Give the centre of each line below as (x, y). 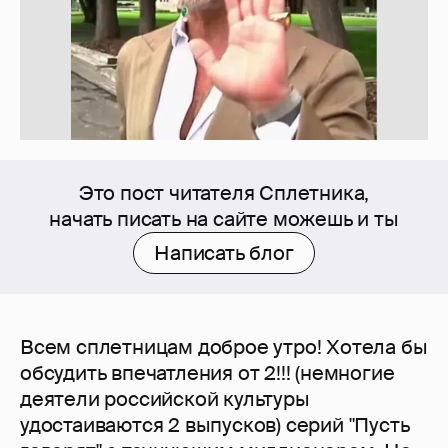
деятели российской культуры (165, 399)
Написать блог (224, 253)
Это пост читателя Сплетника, (224, 193)
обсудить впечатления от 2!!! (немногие (207, 373)
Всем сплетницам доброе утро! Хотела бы (224, 347)
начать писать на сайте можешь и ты (224, 219)
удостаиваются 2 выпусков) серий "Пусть (215, 425)
